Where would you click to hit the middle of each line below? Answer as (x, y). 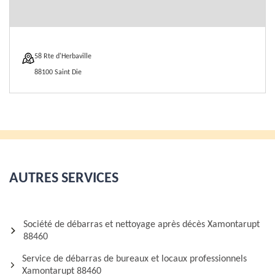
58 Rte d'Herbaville (63, 56)
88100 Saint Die (58, 72)
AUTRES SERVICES (64, 179)
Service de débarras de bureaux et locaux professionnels (135, 259)
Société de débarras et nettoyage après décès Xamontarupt (141, 225)
